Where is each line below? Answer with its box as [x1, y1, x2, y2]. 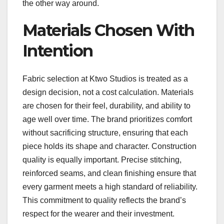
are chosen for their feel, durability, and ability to [22, 101, 190, 110]
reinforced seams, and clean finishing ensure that [22, 168, 196, 177]
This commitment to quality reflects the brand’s [22, 195, 186, 204]
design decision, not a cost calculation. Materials [22, 87, 193, 96]
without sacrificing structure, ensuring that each [22, 128, 188, 137]
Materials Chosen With [22, 20, 194, 40]
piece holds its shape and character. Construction [22, 141, 196, 150]
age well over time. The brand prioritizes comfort [22, 114, 192, 123]
